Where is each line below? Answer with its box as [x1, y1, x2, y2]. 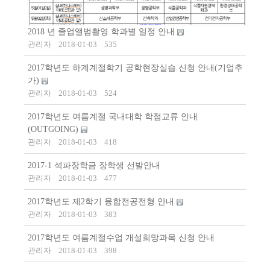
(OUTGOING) [28, 125, 81, 134]
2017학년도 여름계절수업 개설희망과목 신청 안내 [28, 233, 215, 243]
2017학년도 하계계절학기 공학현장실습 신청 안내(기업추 [28, 63, 243, 73]
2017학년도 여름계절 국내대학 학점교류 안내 [28, 112, 198, 122]
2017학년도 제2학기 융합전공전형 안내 [28, 197, 177, 207]
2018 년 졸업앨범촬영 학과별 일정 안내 [28, 27, 177, 37]
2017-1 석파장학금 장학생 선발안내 [28, 161, 160, 171]
